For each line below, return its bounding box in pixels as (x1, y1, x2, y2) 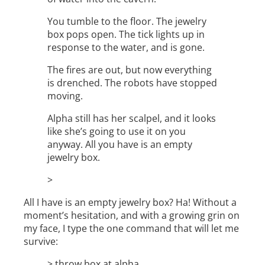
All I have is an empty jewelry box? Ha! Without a (24, 196, 237, 209)
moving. (47, 89, 83, 103)
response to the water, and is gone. (47, 41, 205, 54)
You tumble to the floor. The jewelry (47, 15, 206, 28)
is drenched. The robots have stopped (47, 76, 217, 90)
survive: (24, 235, 58, 248)
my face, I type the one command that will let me (24, 222, 239, 235)
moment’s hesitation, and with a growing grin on (24, 209, 240, 222)
